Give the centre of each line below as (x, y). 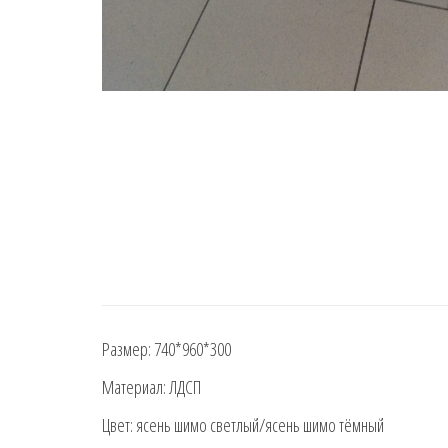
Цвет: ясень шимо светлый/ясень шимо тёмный (243, 425)
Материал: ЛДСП (151, 387)
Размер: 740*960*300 (166, 349)
